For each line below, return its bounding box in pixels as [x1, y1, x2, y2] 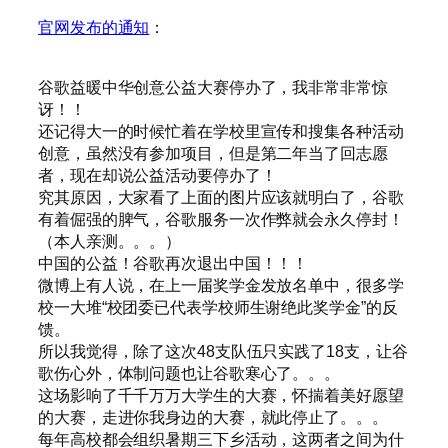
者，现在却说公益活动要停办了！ [38, 166, 277, 184]
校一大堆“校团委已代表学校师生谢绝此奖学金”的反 [38, 298, 398, 316]
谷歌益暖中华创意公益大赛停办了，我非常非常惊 [38, 78, 388, 96]
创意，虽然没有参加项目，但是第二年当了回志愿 [38, 144, 388, 162]
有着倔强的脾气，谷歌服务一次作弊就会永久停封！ [38, 210, 404, 228]
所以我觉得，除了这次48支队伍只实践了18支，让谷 [38, 342, 408, 360]
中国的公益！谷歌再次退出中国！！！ [38, 254, 309, 272]
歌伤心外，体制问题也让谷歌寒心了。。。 [38, 364, 341, 382]
